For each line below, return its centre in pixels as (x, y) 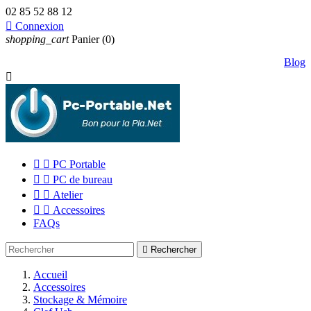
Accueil (50, 275)
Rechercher (174, 250)
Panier (85, 39)
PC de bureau (83, 179)
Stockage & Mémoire (80, 300)
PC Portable (79, 164)
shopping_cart (37, 39)
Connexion (40, 26)
